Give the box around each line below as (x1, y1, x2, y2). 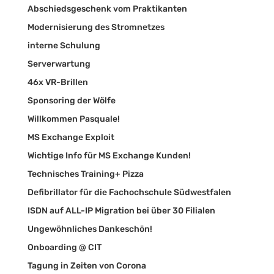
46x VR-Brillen (27, 76, 88, 87)
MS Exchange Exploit (27, 131, 114, 143)
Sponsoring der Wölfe (27, 95, 116, 106)
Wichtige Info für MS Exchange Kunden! (27, 150, 191, 161)
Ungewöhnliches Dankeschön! (27, 223, 152, 234)
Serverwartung (27, 58, 91, 69)
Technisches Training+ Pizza (27, 168, 144, 179)
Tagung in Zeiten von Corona (27, 260, 146, 271)
